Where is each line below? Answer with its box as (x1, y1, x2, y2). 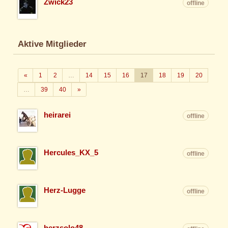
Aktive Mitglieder (18, 39, 87, 49)
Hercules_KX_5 (44, 148, 99, 157)
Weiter (80, 85, 98, 93)
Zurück (26, 71, 46, 79)
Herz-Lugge (44, 186, 86, 194)
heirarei (44, 110, 71, 119)
